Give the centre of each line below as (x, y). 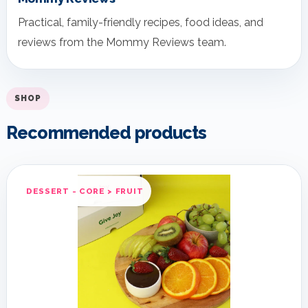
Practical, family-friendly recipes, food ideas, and (141, 22)
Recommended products (107, 132)
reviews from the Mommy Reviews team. (122, 42)
